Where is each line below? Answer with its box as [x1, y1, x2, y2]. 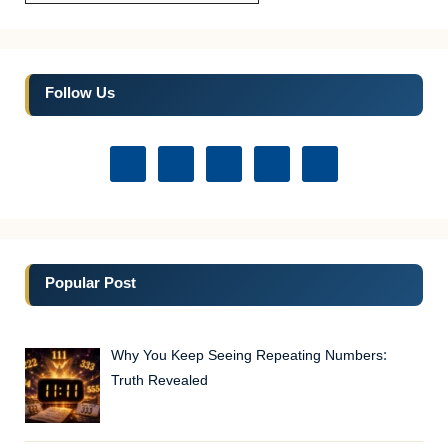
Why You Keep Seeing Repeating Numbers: [110, 346, 387, 366]
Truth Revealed [110, 371, 208, 391]
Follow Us [45, 84, 115, 104]
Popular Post [45, 274, 136, 294]
